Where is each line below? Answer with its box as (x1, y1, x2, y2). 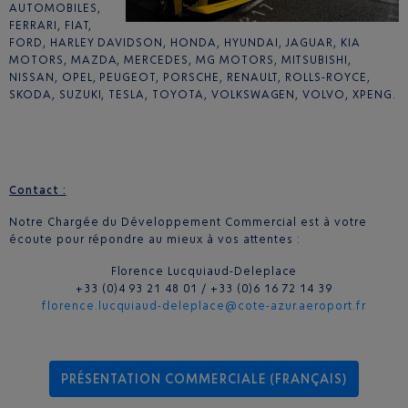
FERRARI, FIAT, (9, 18, 93, 33)
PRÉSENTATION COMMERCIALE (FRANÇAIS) (60, 371, 348, 387)
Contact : (9, 183, 66, 198)
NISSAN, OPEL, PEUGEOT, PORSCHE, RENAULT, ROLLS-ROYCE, (9, 70, 371, 85)
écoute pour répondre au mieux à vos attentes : (9, 232, 301, 247)
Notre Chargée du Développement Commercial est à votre (9, 215, 367, 229)
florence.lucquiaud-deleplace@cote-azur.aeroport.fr (42, 299, 366, 313)
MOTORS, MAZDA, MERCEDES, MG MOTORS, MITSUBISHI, (9, 53, 352, 67)
